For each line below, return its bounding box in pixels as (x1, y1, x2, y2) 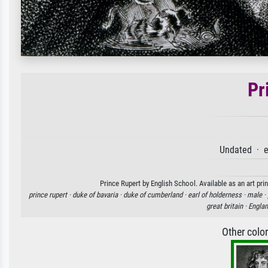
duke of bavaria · (72, 190, 123, 199)
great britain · (206, 201, 248, 211)
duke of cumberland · (123, 190, 188, 199)
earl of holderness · (187, 190, 247, 199)
